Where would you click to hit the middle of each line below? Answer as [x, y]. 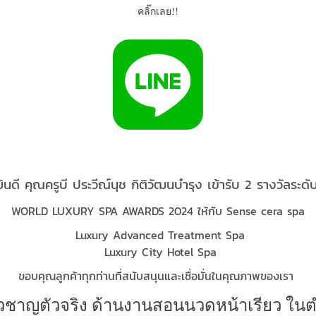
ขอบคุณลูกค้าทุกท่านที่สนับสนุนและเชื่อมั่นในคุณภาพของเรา [158, 276]
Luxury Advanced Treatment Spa [158, 235]
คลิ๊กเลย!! [158, 11]
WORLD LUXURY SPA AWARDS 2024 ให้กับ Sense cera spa [158, 211]
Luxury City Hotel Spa [158, 252]
